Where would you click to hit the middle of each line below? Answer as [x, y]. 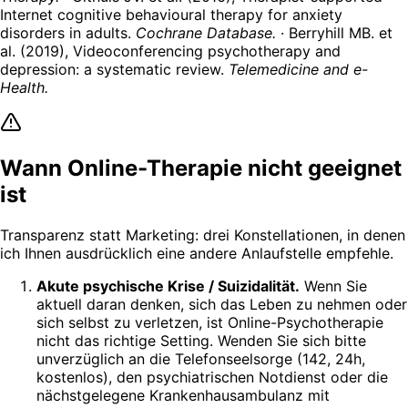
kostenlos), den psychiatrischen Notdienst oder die [212, 377]
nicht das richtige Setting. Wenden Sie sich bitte [201, 340]
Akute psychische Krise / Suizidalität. [168, 286]
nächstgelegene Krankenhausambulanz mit [183, 395]
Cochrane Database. [206, 33]
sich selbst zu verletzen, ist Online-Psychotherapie [210, 322]
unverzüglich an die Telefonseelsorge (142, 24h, [201, 358]
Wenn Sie [333, 286]
